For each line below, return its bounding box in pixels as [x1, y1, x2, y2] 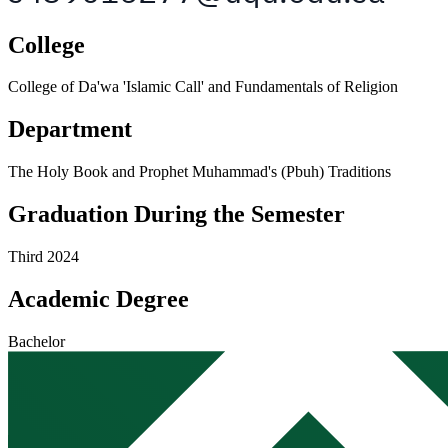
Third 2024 [8, 248, 79, 266]
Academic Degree [8, 286, 189, 312]
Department [8, 116, 132, 143]
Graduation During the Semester [8, 201, 345, 228]
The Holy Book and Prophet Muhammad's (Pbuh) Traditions [8, 163, 391, 181]
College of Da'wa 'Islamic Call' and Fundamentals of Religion [8, 78, 398, 96]
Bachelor [8, 332, 65, 350]
